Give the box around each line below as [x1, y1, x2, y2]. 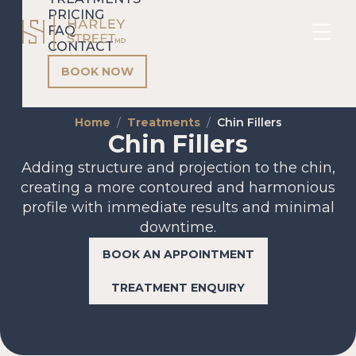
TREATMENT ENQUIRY [111, 281, 245, 295]
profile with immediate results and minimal [21, 199, 335, 216]
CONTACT [48, 39, 114, 54]
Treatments [126, 115, 200, 130]
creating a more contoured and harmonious [21, 179, 335, 196]
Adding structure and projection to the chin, [21, 159, 335, 176]
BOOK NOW [61, 64, 133, 79]
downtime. [140, 219, 216, 236]
